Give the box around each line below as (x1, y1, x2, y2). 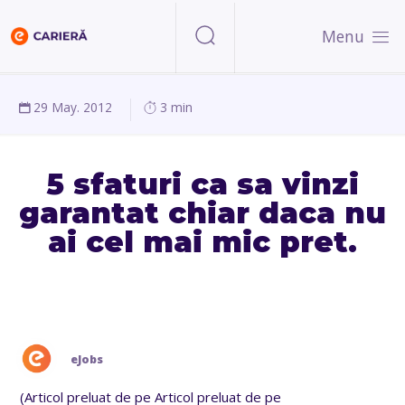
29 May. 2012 (33, 98, 113, 116)
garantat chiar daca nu (19, 194, 386, 231)
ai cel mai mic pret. (48, 223, 357, 259)
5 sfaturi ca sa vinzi (46, 165, 359, 202)
